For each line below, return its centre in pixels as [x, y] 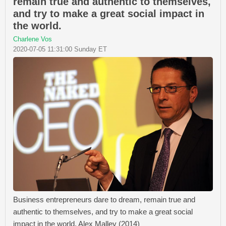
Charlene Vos [33, 39]
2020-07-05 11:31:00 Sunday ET [60, 49]
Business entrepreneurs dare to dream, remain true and [104, 200]
